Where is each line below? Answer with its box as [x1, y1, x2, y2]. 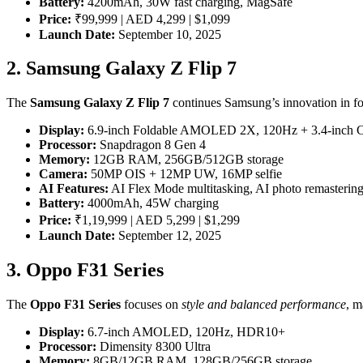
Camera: [39, 167, 88, 181]
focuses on [121, 297, 181, 312]
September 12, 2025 [115, 228, 221, 243]
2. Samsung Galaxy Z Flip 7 [6, 58, 237, 79]
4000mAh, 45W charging [84, 196, 219, 211]
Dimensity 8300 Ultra [96, 340, 211, 354]
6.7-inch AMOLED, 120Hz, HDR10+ [84, 325, 285, 340]
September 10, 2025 [115, 27, 221, 41]
